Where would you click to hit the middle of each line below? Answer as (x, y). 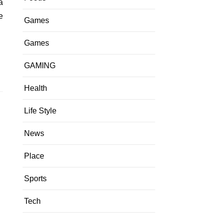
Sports (35, 179)
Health (36, 88)
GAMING (40, 66)
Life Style (40, 111)
